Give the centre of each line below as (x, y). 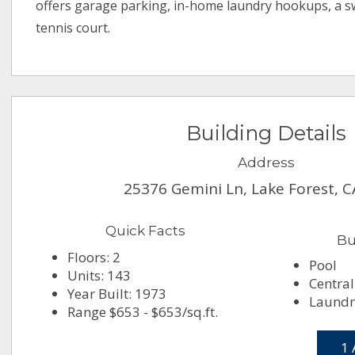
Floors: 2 (94, 258)
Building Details (266, 133)
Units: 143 (99, 276)
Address (266, 163)
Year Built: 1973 (117, 294)
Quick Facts (145, 231)
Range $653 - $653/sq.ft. (143, 312)
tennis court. (73, 28)
